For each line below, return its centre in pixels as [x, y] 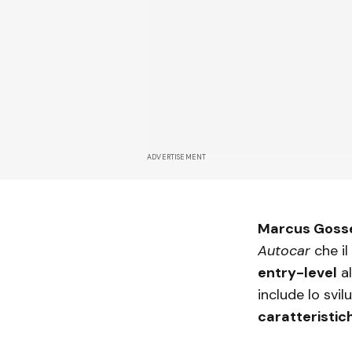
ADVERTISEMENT [177, 157]
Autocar [284, 250]
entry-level [297, 272]
